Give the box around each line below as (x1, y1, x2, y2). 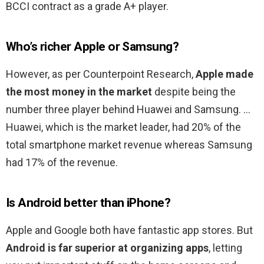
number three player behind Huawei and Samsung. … (6, 103, 250, 116)
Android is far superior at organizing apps (6, 242, 209, 255)
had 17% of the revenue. (6, 156, 118, 169)
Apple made (196, 68, 253, 81)
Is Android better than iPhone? (6, 196, 171, 210)
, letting (209, 242, 242, 255)
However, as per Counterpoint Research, (6, 68, 196, 81)
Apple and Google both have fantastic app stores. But (6, 224, 253, 237)
